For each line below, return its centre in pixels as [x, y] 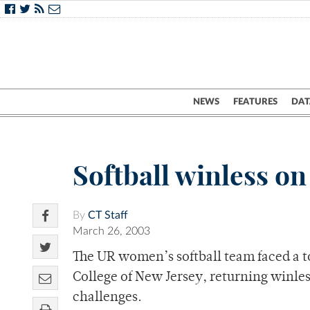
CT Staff [108, 216]
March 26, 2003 [111, 231]
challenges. [107, 298]
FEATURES [255, 102]
